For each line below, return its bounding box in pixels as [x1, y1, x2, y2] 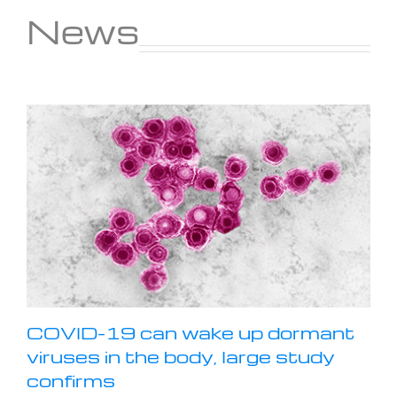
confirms [27, 368, 115, 392]
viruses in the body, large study [27, 344, 335, 368]
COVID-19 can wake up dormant [27, 320, 354, 344]
